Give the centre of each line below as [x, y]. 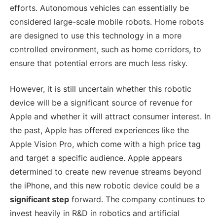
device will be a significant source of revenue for [101, 103]
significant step [39, 200]
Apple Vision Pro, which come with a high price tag [105, 144]
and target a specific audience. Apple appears [96, 158]
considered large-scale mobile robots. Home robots [107, 21]
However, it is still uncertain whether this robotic [101, 89]
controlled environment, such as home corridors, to [106, 49]
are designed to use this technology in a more [96, 35]
